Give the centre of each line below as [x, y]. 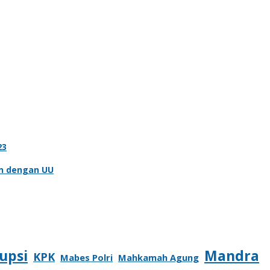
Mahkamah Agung [159, 257]
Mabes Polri [86, 257]
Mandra [232, 255]
